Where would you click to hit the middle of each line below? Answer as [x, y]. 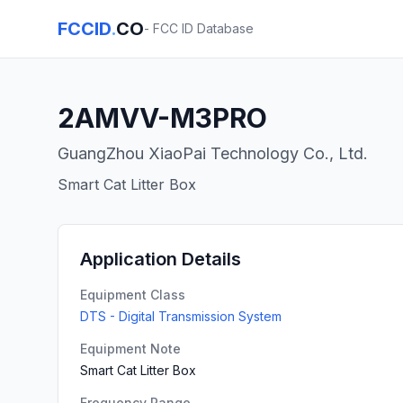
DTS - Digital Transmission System [181, 316]
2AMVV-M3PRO [162, 118]
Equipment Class [133, 295]
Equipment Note [130, 349]
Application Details [161, 259]
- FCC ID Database [199, 28]
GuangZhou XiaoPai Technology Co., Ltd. [213, 153]
